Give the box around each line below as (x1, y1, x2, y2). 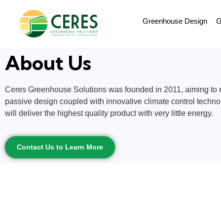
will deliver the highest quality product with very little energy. (5, 109, 213, 118)
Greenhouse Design (142, 17, 207, 25)
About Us (5, 51, 91, 75)
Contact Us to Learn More (17, 143, 103, 151)
